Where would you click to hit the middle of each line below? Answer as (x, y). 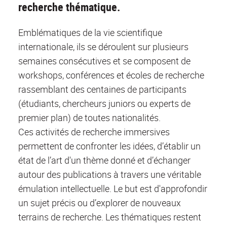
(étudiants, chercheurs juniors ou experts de (104, 104)
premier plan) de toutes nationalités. (89, 118)
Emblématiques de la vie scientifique (90, 33)
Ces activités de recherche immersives (94, 132)
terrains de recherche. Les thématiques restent (110, 217)
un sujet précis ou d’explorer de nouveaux (100, 203)
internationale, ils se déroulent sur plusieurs (103, 47)
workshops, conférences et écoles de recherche (111, 75)
